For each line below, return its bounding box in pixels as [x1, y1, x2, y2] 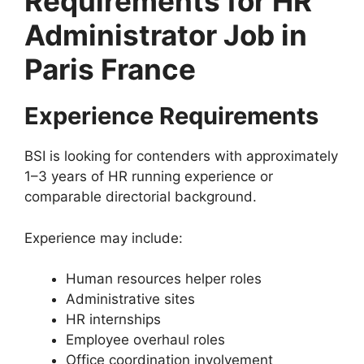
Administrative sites [66, 291, 195, 308]
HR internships [66, 311, 161, 328]
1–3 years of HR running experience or [24, 168, 273, 185]
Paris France [24, 52, 196, 87]
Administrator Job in [24, 18, 307, 53]
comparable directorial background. [24, 188, 257, 206]
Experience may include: [24, 229, 183, 246]
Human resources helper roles [66, 271, 262, 288]
